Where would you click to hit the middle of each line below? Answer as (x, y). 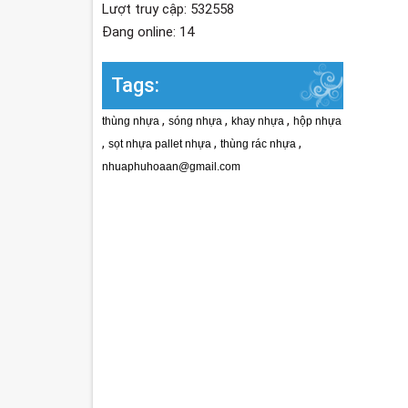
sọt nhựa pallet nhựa (161, 144)
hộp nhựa (317, 122)
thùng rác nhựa (260, 144)
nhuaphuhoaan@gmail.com (171, 167)
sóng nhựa (197, 122)
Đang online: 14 (148, 32)
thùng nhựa (132, 122)
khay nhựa (259, 122)
